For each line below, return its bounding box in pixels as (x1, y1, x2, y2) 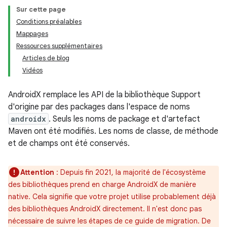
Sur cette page (16, 5, 66, 14)
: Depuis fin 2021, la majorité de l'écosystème (54, 168, 206, 177)
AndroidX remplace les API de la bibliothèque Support (8, 90, 201, 100)
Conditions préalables (16, 17, 82, 26)
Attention (20, 168, 54, 177)
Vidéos (22, 66, 43, 74)
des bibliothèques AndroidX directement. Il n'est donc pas (8, 204, 202, 213)
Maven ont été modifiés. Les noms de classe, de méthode (8, 126, 218, 136)
